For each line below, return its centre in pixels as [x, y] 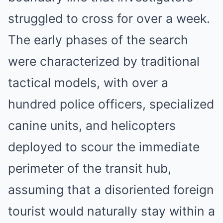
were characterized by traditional [104, 61]
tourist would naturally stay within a [111, 211]
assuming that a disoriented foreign [111, 190]
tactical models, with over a [88, 83]
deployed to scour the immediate [104, 147]
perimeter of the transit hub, [90, 168]
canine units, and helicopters [92, 125]
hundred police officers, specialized [111, 104]
